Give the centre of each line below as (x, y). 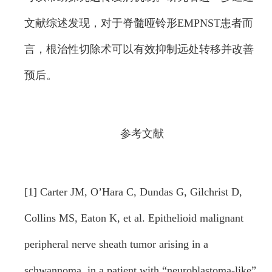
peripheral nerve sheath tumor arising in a (116, 244)
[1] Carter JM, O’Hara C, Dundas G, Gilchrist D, (133, 192)
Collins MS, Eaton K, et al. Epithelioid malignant (134, 218)
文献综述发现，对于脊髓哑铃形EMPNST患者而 (139, 23)
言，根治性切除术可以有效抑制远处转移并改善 (139, 49)
